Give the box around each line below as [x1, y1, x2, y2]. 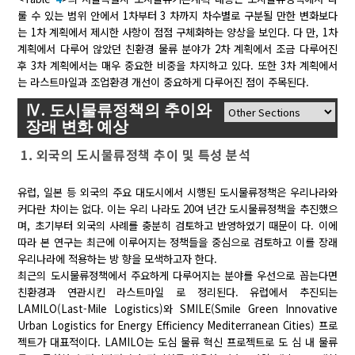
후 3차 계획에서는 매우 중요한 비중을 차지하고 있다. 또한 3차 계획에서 [17, 58, 338, 74]
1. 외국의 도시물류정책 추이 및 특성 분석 [21, 145, 251, 165]
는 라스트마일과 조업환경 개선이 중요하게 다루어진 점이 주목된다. [17, 74, 310, 90]
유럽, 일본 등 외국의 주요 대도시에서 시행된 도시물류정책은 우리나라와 [17, 185, 338, 200]
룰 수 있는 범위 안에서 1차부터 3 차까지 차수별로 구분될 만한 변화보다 [17, 8, 338, 24]
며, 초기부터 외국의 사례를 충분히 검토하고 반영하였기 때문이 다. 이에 [17, 218, 338, 234]
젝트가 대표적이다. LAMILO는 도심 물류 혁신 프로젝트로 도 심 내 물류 [17, 334, 338, 350]
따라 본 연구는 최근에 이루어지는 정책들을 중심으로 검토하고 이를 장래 [17, 235, 338, 250]
